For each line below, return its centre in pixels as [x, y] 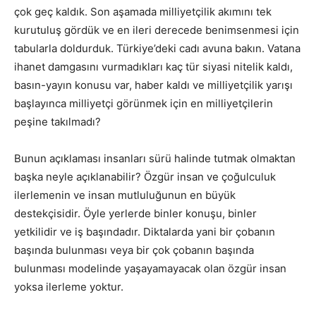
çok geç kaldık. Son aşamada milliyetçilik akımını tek [143, 11]
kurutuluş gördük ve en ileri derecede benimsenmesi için [157, 30]
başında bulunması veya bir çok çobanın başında [134, 250]
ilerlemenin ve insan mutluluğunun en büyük [125, 195]
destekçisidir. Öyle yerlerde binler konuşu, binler [135, 213]
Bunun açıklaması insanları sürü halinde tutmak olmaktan [155, 158]
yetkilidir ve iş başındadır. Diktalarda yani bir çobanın [145, 231]
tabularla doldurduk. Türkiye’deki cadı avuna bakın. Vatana [157, 48]
